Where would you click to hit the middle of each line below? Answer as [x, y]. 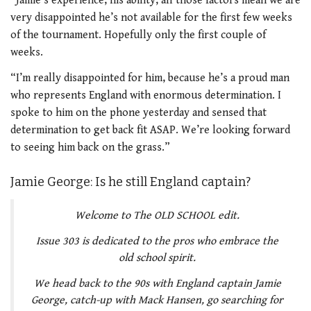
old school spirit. [157, 258]
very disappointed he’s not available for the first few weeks [151, 17]
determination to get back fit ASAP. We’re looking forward [150, 131]
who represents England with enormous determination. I [146, 96]
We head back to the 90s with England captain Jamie [157, 284]
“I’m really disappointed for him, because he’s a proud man [150, 78]
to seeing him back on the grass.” [90, 148]
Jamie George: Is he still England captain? [131, 182]
